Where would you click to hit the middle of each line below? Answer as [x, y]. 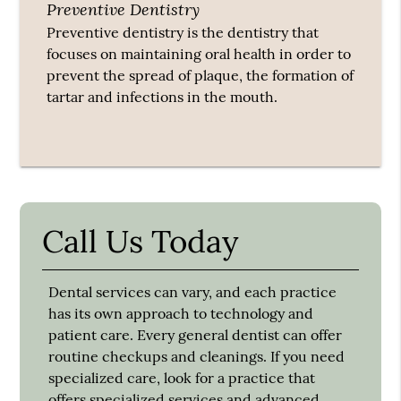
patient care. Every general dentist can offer [196, 335]
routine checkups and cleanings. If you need [197, 357]
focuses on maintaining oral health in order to [199, 54]
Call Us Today [141, 242]
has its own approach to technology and [181, 314]
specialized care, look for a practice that [182, 378]
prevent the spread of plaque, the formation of [200, 76]
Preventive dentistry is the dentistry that [183, 33]
